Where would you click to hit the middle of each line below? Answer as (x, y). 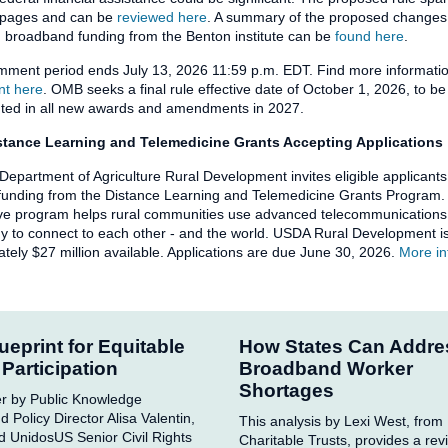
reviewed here (162, 17)
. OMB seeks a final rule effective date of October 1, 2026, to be (244, 89)
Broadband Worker (326, 368)
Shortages (289, 390)
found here (369, 36)
